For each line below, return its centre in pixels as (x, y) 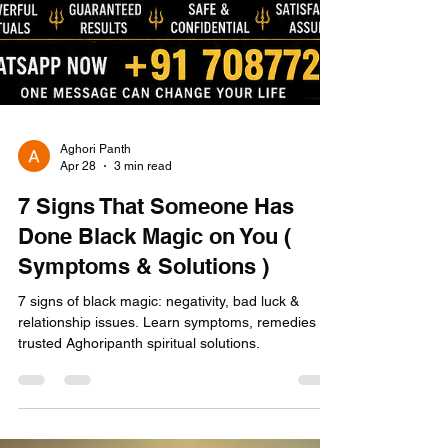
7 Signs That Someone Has (156, 338)
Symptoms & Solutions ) (143, 398)
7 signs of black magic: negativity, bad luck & (158, 433)
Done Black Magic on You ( (154, 368)
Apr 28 (78, 297)
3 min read (143, 297)
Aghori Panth (95, 281)
